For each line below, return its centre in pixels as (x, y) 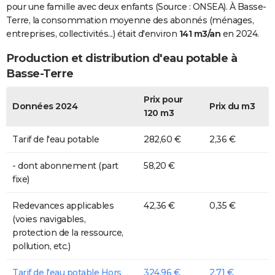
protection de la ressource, (68, 233)
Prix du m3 (232, 107)
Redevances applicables (63, 206)
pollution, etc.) (41, 246)
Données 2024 (45, 107)
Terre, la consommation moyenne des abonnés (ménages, (130, 20)
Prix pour (163, 100)
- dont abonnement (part (65, 166)
